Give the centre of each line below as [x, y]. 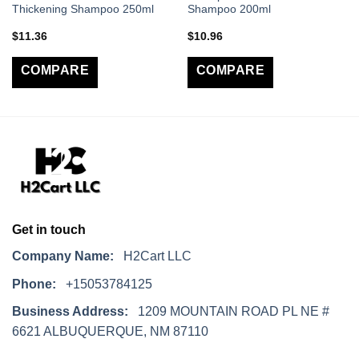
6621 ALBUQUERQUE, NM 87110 [110, 332]
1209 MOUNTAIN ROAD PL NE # [229, 312]
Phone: [34, 284]
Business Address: [70, 312]
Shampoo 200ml [229, 10]
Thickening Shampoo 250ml [83, 10]
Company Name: [63, 256]
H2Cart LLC [153, 256]
